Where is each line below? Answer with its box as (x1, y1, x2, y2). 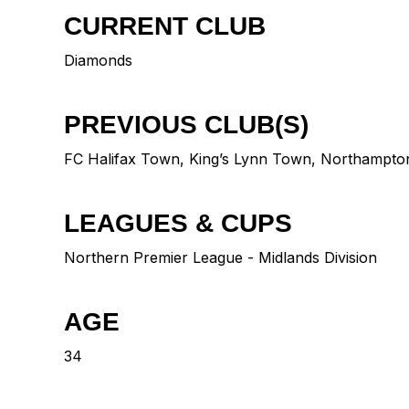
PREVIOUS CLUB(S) (64, 110, 309, 140)
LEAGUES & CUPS (64, 209, 292, 238)
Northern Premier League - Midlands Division (64, 248, 377, 267)
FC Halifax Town (64, 150, 180, 169)
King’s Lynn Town (189, 150, 311, 169)
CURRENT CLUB (64, 12, 266, 41)
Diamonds (64, 51, 132, 70)
